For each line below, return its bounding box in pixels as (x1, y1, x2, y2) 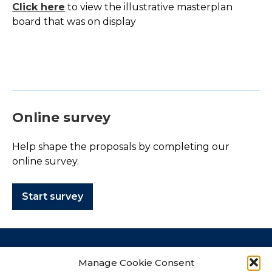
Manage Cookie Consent (78, 256, 194, 268)
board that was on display (12, 16, 136, 27)
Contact (12, 248, 53, 259)
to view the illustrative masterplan (65, 1, 233, 13)
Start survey (22, 191, 83, 202)
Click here (12, 1, 65, 13)
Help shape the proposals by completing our (12, 141, 229, 152)
